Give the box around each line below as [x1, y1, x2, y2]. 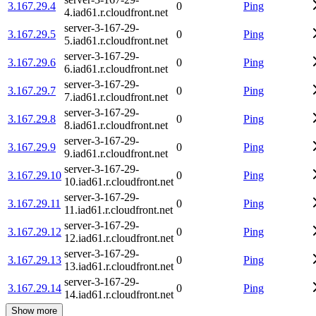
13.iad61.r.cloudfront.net [64, 260, 174, 272]
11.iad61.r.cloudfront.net [64, 203, 173, 216]
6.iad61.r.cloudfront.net [64, 62, 168, 75]
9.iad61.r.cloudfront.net [64, 147, 168, 159]
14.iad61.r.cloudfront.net [64, 288, 174, 300]
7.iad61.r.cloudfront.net [64, 90, 168, 103]
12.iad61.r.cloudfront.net [64, 231, 174, 244]
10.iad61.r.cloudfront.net [64, 175, 174, 188]
